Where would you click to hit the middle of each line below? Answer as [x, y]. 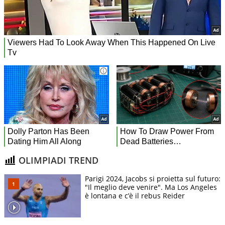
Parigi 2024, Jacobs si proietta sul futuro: [153, 179]
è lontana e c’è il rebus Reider [135, 196]
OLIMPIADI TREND [57, 160]
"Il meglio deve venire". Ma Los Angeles [151, 187]
